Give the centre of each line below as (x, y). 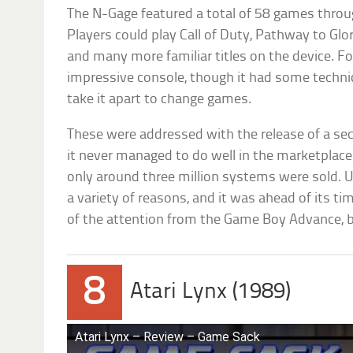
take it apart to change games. (160, 100)
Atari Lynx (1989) (211, 292)
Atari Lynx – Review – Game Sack (168, 337)
